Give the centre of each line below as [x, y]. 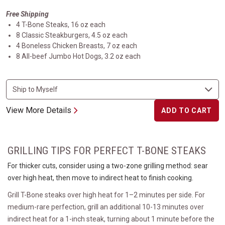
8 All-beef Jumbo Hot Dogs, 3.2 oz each [78, 56]
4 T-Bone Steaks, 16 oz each [61, 25]
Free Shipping [27, 14]
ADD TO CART [187, 110]
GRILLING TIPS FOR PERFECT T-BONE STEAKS [107, 151]
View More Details [39, 110]
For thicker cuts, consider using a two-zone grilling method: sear [108, 166]
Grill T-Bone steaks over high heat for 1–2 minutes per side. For [106, 195]
